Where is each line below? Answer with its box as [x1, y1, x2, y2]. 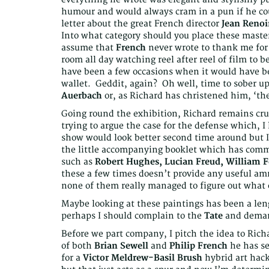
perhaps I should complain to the [61, 211, 204, 222]
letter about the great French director [61, 19, 222, 29]
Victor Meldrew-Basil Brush [83, 253, 202, 264]
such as [61, 157, 95, 168]
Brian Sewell [94, 241, 148, 252]
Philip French [169, 241, 228, 252]
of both [61, 241, 94, 252]
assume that [61, 43, 116, 53]
